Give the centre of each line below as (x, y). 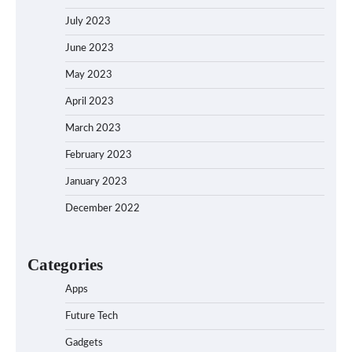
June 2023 (90, 49)
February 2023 (99, 156)
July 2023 (88, 22)
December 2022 (103, 209)
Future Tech (92, 317)
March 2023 (93, 129)
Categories (65, 265)
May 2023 (89, 75)
